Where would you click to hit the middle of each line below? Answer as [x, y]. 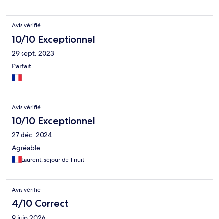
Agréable [26, 148]
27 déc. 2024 [32, 135]
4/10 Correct [40, 204]
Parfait [22, 66]
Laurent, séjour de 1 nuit [53, 160]
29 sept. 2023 [33, 54]
